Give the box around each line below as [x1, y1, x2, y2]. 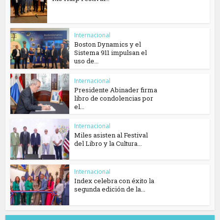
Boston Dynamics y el [74, 39, 141, 49]
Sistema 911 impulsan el [74, 48, 147, 57]
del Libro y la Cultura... [74, 139, 142, 148]
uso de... [74, 56, 99, 65]
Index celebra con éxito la [74, 176, 155, 186]
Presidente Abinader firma [74, 85, 158, 94]
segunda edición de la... [74, 185, 146, 194]
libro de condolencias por [74, 93, 154, 103]
